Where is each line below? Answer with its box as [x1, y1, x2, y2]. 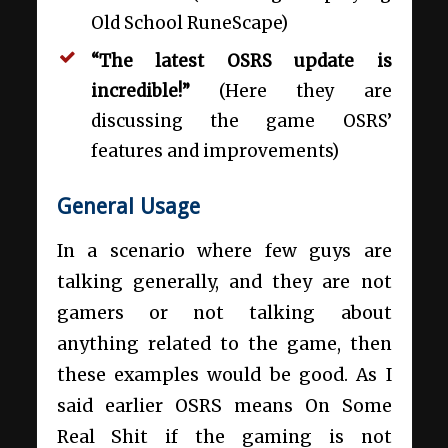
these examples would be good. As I [56, 363, 392, 386]
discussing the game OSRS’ [90, 109, 392, 132]
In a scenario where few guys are [56, 239, 392, 262]
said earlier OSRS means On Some [56, 394, 392, 417]
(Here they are [189, 79, 392, 102]
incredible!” [90, 79, 190, 102]
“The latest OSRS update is [90, 49, 392, 72]
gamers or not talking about [56, 301, 392, 324]
